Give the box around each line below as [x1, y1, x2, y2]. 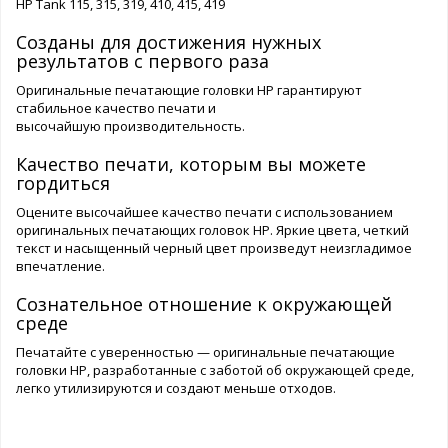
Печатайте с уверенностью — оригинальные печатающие [16, 343, 395, 362]
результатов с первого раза [16, 49, 269, 74]
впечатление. [16, 257, 105, 276]
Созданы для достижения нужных [16, 30, 321, 55]
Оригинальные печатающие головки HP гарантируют [16, 81, 362, 100]
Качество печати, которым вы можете [16, 152, 366, 177]
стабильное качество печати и [16, 99, 216, 118]
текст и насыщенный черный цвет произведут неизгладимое [16, 239, 412, 258]
